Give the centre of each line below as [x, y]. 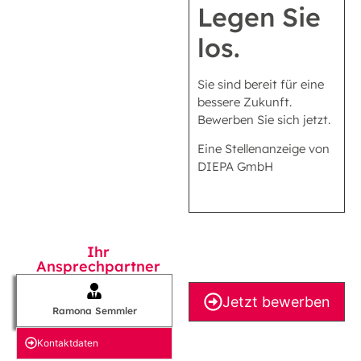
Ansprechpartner [98, 266]
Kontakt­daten [68, 342]
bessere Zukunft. [245, 102]
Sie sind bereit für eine [261, 84]
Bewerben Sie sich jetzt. [264, 119]
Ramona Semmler [94, 310]
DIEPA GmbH [237, 167]
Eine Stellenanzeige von [263, 149]
